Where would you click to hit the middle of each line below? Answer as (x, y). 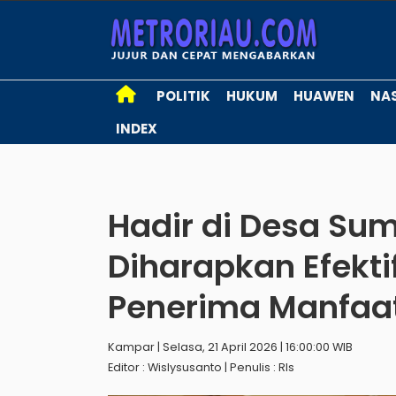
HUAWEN (324, 96)
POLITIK (183, 96)
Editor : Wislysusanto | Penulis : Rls (201, 367)
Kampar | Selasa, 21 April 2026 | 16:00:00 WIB (230, 347)
